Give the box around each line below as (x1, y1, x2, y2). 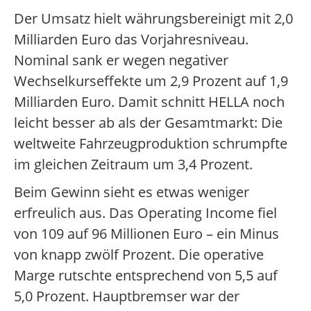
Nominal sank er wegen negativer (14, 51, 228, 70)
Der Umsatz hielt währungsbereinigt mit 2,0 (14, 9, 293, 28)
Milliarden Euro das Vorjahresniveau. (14, 30, 249, 49)
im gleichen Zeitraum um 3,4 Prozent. (14, 155, 253, 174)
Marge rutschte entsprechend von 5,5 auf (14, 266, 278, 285)
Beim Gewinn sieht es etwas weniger (14, 183, 249, 202)
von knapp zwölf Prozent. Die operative (14, 245, 264, 264)
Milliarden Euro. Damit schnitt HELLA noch (14, 92, 285, 112)
